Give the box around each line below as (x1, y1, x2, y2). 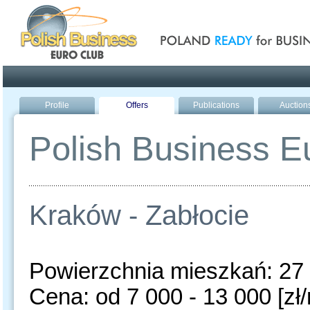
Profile (45, 100, 69, 110)
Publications (193, 100, 239, 110)
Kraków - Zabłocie (29, 200, 249, 230)
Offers (125, 100, 148, 110)
